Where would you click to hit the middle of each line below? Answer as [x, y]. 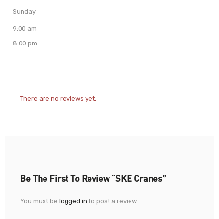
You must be [40, 201]
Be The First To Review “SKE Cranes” [93, 179]
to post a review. [112, 201]
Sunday [24, 12]
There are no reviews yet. [58, 99]
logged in [73, 201]
